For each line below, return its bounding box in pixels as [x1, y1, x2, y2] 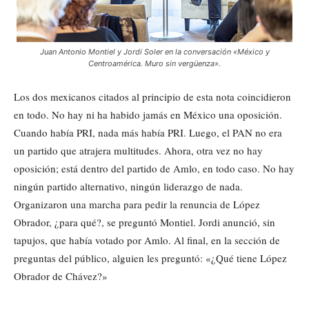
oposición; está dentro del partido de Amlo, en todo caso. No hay [14, 161, 295, 175]
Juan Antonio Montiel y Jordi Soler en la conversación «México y [39, 46, 270, 57]
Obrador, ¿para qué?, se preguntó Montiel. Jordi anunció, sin [14, 215, 275, 229]
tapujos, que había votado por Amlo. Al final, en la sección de [14, 232, 280, 247]
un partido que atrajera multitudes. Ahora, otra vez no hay [14, 143, 263, 157]
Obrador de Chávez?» [14, 268, 108, 283]
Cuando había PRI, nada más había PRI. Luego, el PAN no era [14, 125, 282, 139]
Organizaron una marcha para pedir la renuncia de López [14, 197, 260, 211]
